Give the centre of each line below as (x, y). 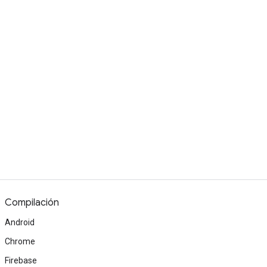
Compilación (32, 203)
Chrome (20, 241)
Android (20, 222)
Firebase (21, 260)
